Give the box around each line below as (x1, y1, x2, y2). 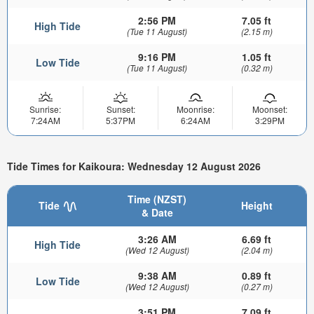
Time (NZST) (128, 191, 186, 206)
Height (240, 198, 273, 212)
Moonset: (252, 103, 287, 116)
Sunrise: (29, 103, 61, 116)
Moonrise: (176, 103, 214, 116)
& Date (141, 205, 173, 219)
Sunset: (106, 103, 135, 116)
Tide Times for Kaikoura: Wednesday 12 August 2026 (7, 159, 261, 174)
